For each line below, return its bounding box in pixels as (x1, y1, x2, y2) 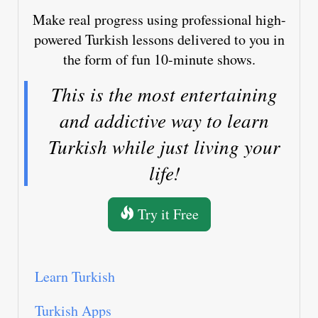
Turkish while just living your (48, 133, 280, 160)
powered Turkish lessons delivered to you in (33, 30, 285, 50)
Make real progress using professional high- (32, 10, 286, 30)
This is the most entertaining (51, 81, 278, 107)
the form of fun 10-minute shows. (62, 50, 256, 70)
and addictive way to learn (60, 107, 269, 133)
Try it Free (133, 204, 199, 224)
